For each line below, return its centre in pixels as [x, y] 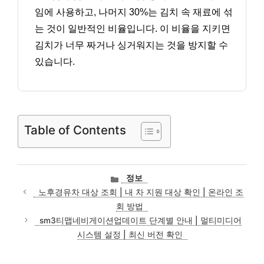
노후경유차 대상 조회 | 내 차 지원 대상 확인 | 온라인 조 [141, 192]
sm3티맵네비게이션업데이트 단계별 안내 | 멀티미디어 [141, 220]
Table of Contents [75, 130]
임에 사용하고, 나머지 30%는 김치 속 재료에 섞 [134, 12]
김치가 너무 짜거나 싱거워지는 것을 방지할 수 [131, 45]
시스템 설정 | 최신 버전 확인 [130, 234]
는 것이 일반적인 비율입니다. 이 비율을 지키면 [133, 29]
